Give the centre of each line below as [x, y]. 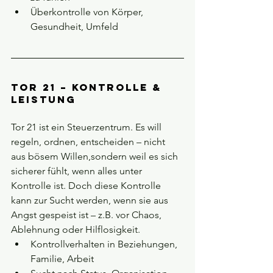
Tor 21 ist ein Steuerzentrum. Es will [87, 127]
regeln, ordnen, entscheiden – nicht [89, 142]
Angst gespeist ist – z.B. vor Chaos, [87, 215]
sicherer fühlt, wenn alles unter [78, 171]
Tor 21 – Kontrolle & [88, 87]
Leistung [44, 100]
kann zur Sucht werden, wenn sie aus [91, 200]
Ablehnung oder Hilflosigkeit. [76, 230]
